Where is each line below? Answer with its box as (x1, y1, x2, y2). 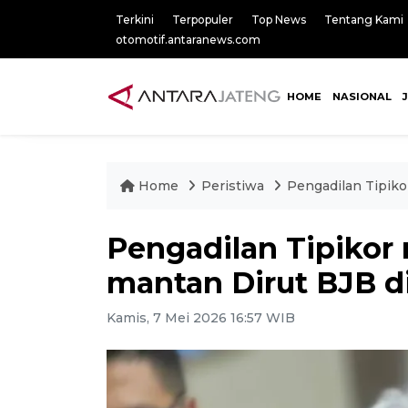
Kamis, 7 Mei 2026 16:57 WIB (107, 310, 295, 326)
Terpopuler (172, 13, 233, 26)
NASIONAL (331, 90, 392, 103)
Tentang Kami (324, 13, 403, 26)
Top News (251, 13, 306, 26)
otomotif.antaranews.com (116, 33, 260, 46)
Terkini (116, 13, 154, 26)
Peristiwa (201, 178, 268, 194)
